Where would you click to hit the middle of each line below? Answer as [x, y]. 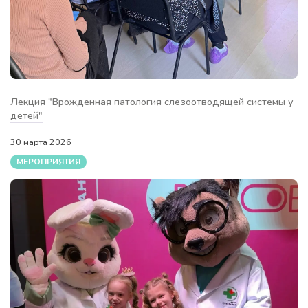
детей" [26, 115]
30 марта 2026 [42, 142]
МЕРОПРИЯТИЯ [48, 162]
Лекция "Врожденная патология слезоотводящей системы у [152, 101]
